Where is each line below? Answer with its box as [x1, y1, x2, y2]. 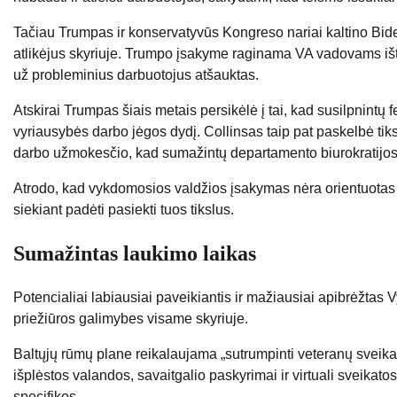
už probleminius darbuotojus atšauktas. [13, 66, 259, 82]
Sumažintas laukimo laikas [13, 242, 256, 266]
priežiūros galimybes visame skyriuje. [13, 311, 248, 327]
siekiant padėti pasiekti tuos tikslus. [13, 201, 234, 217]
